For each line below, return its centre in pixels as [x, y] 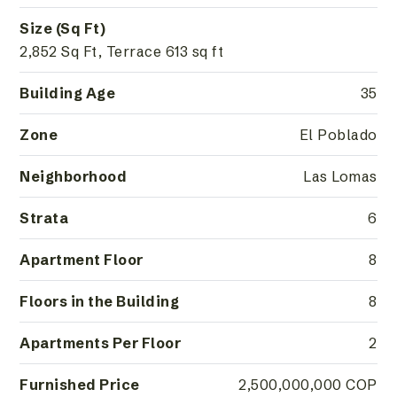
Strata [44, 218]
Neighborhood [74, 177]
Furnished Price [80, 385]
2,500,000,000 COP [308, 385]
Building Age [68, 93]
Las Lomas [340, 177]
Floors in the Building [100, 302]
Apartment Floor [82, 260]
